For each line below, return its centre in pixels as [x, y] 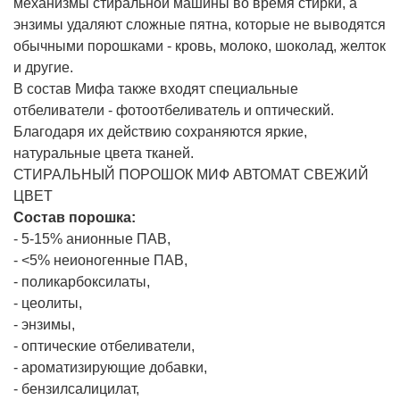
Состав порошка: [75, 218]
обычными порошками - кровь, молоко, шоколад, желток [200, 46]
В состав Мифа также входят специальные [156, 89]
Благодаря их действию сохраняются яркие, [160, 132]
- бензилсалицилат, [76, 389]
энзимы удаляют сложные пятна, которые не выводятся [200, 25]
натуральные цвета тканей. [104, 154]
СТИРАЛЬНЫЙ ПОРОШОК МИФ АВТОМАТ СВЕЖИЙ [191, 175]
